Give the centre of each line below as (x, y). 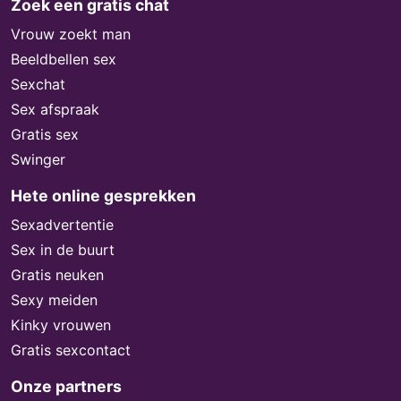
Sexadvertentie (62, 224)
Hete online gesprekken (103, 195)
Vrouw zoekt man (71, 34)
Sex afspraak (55, 109)
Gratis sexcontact (71, 350)
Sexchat (38, 84)
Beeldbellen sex (64, 59)
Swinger (38, 159)
